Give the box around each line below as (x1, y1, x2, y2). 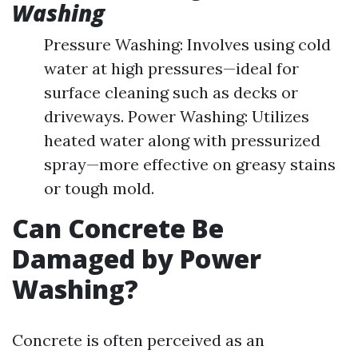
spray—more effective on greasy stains (44, 154, 336, 174)
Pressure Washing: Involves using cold (44, 34, 331, 54)
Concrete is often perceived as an (12, 330, 265, 350)
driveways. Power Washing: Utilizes (44, 106, 309, 126)
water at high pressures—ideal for (44, 58, 299, 78)
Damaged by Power (12, 241, 261, 276)
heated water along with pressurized (44, 130, 320, 150)
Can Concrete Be (12, 211, 224, 245)
